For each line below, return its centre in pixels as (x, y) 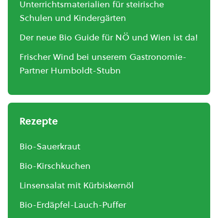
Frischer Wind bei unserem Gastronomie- (103, 57)
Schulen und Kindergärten (73, 18)
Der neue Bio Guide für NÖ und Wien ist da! (109, 37)
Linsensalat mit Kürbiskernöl (77, 185)
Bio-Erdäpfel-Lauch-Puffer (73, 205)
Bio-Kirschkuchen (55, 166)
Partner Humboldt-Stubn (70, 70)
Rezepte (39, 121)
